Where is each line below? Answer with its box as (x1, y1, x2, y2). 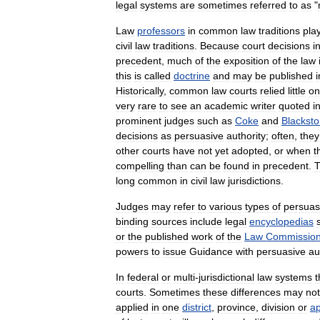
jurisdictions (228, 174, 281, 186)
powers (116, 245, 149, 257)
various (209, 200, 242, 212)
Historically (116, 84, 164, 96)
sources (151, 215, 187, 227)
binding (116, 215, 149, 227)
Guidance (189, 245, 233, 257)
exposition (224, 54, 269, 66)
